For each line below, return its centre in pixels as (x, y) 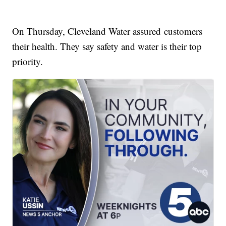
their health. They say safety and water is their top (107, 46)
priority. (28, 62)
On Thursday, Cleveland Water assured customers (107, 31)
